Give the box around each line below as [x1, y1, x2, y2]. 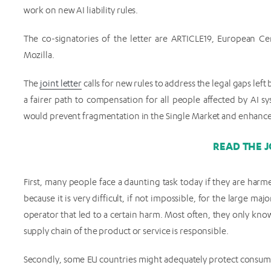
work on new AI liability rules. [23, 5, 140, 16]
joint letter [40, 78, 82, 90]
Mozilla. [23, 50, 54, 61]
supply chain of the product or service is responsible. [23, 226, 229, 237]
